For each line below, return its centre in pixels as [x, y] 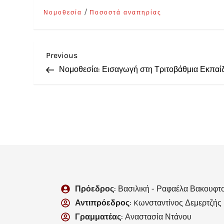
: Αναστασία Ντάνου [156, 216]
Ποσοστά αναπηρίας [126, 12]
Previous [62, 55]
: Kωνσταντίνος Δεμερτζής [175, 202]
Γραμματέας [98, 216]
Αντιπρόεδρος [102, 202]
